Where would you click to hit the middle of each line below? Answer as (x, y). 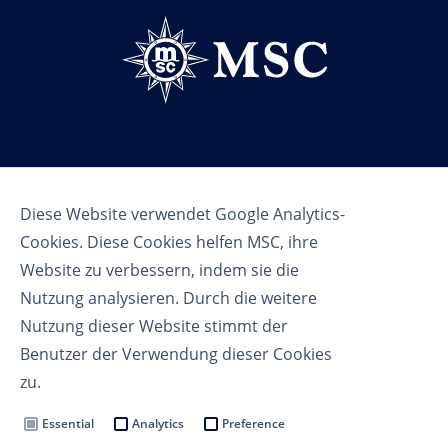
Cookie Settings (224, 415)
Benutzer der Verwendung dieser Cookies (176, 354)
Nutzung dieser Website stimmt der (154, 326)
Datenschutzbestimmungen (224, 390)
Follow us (224, 173)
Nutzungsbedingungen (224, 366)
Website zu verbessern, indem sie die (159, 270)
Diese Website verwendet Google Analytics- (182, 214)
